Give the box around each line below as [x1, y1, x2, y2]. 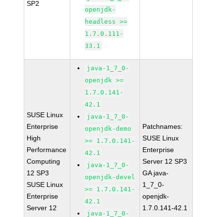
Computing [27, 157, 61, 165]
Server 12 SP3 [142, 157, 187, 165]
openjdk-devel [85, 173, 136, 181]
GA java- [142, 169, 169, 177]
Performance [27, 146, 67, 154]
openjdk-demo [85, 125, 132, 132]
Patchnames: [142, 123, 183, 130]
